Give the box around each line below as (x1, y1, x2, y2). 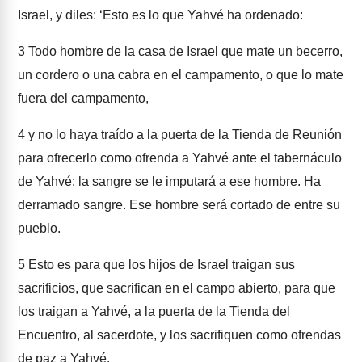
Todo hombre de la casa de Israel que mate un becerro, (25, 44, 343, 58)
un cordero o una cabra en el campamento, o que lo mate (18, 68, 343, 82)
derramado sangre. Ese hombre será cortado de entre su (18, 198, 340, 212)
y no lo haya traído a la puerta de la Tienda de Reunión (25, 128, 342, 141)
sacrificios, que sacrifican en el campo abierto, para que (18, 281, 335, 295)
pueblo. (18, 221, 61, 235)
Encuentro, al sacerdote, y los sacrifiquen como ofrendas (18, 328, 341, 342)
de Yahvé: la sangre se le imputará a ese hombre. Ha (18, 175, 321, 188)
